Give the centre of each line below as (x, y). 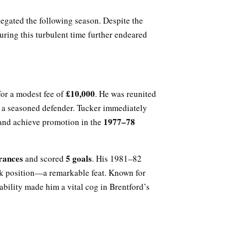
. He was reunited (126, 93)
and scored (44, 158)
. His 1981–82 (117, 158)
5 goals (79, 158)
